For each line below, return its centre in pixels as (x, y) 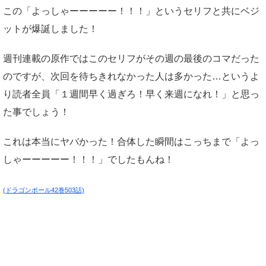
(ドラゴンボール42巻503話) (44, 190)
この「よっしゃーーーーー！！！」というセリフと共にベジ (131, 11)
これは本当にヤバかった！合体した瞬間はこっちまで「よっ (131, 142)
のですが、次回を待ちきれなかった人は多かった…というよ (131, 77)
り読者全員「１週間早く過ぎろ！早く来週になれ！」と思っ (131, 94)
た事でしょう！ (36, 112)
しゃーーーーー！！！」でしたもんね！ (88, 160)
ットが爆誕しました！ (50, 29)
